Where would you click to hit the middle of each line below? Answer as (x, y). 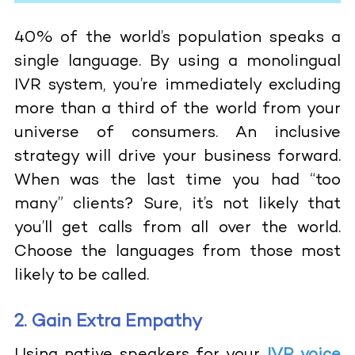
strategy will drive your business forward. (177, 157)
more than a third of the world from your (177, 109)
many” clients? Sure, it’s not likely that (177, 204)
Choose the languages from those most (177, 252)
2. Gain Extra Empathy (108, 322)
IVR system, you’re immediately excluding (177, 86)
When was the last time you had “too (177, 181)
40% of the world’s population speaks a (177, 38)
